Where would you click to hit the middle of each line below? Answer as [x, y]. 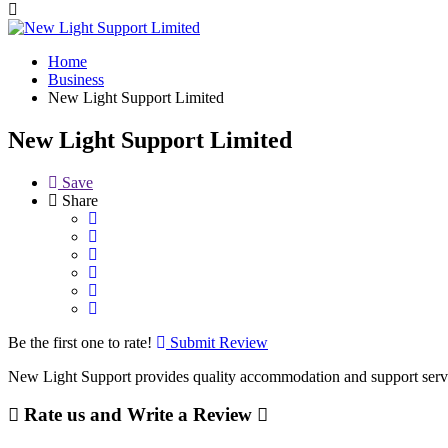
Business [76, 79]
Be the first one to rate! [80, 342]
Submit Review [217, 342]
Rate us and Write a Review [138, 415]
